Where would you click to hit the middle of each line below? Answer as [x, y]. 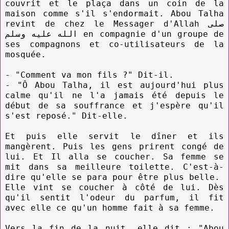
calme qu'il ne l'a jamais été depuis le [114, 95]
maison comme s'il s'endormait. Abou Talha [114, 13]
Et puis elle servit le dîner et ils [114, 136]
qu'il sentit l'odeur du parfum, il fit [114, 197]
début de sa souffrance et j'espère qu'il [114, 105]
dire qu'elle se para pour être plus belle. [112, 177]
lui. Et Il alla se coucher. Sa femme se [114, 156]
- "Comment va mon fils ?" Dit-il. [89, 75]
